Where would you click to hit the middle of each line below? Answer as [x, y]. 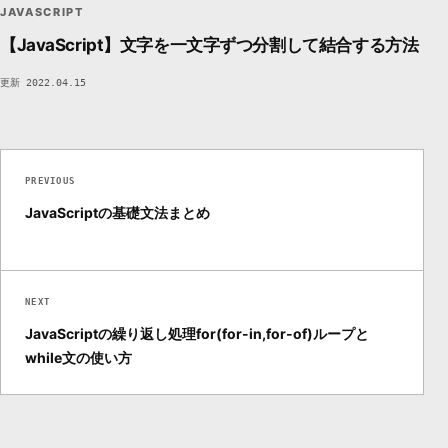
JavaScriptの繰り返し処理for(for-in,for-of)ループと [197, 334]
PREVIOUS [50, 181]
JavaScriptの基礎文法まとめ [117, 213]
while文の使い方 [78, 358]
